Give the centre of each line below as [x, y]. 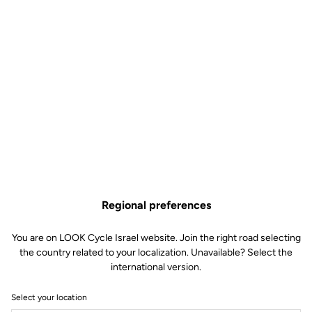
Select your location [49, 297]
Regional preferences [156, 205]
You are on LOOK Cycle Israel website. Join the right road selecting [156, 237]
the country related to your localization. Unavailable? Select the [156, 252]
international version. [156, 267]
